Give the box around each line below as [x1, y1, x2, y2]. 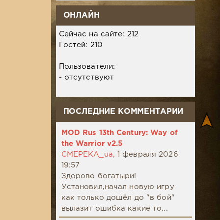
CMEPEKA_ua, [61, 151, 115, 158]
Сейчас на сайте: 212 [58, 31, 138, 38]
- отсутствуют [58, 74, 114, 81]
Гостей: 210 [58, 42, 103, 49]
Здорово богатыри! [61, 173, 137, 180]
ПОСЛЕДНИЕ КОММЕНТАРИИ [63, 108, 184, 116]
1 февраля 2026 [117, 151, 178, 158]
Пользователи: [58, 63, 118, 70]
